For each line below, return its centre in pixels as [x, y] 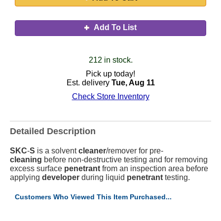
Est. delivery [89, 83]
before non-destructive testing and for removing [125, 160]
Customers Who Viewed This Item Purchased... [93, 197]
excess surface [37, 168]
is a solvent [57, 151]
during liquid [103, 177]
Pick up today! [110, 74]
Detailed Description [53, 131]
